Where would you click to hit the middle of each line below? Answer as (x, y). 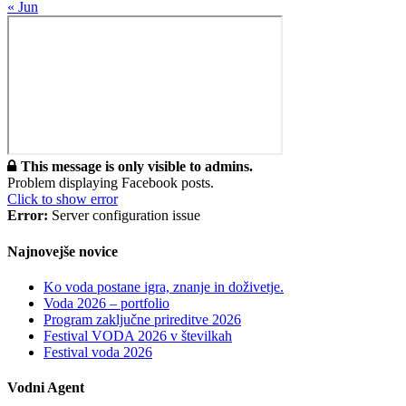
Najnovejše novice (63, 251)
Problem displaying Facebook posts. (111, 183)
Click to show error (63, 199)
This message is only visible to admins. (137, 167)
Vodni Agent (46, 388)
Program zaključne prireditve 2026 (142, 319)
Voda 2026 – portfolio (106, 303)
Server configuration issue (124, 216)
